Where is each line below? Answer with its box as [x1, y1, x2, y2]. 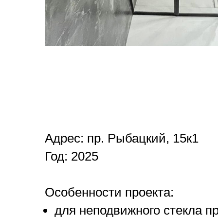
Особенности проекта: [45, 185, 174, 200]
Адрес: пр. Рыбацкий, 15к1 [45, 131, 199, 146]
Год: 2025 [45, 149, 98, 164]
